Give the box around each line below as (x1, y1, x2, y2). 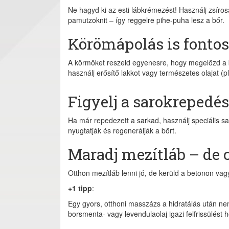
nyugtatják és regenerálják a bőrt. (68, 125, 176, 135)
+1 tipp (68, 183, 92, 193)
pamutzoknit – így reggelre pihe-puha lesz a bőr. (68, 15, 224, 25)
